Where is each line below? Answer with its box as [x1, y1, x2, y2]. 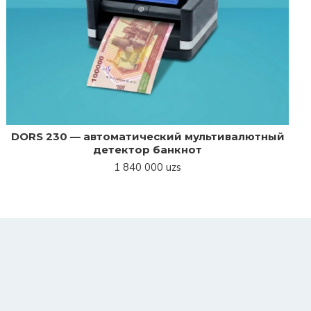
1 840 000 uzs [114, 160, 182, 174]
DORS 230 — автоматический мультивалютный [10, 129, 285, 143]
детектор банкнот [93, 142, 203, 156]
